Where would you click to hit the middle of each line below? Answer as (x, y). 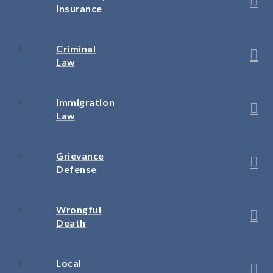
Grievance (80, 156)
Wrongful (79, 210)
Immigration (86, 102)
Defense (76, 169)
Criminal (76, 49)
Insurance (79, 9)
